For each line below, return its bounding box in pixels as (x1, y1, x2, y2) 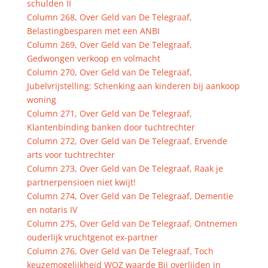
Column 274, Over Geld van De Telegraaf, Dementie (26, 190, 233, 202)
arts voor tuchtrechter (26, 149, 115, 160)
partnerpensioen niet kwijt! (26, 176, 136, 188)
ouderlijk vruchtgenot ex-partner (26, 232, 158, 243)
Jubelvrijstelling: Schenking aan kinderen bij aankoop (26, 80, 240, 92)
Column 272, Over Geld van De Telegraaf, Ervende (26, 135, 227, 147)
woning (26, 94, 56, 105)
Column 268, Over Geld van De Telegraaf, (26, 11, 192, 23)
